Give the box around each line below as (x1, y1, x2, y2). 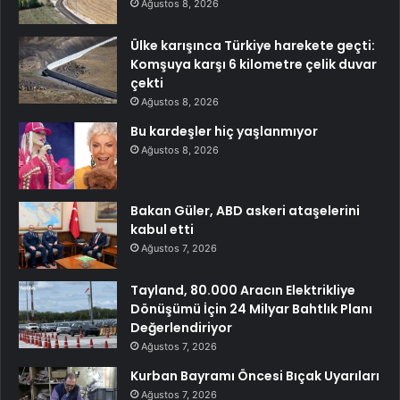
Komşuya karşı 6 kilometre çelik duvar (130, 55, 377, 74)
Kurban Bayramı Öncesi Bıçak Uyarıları (130, 367, 379, 386)
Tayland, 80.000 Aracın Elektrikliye (130, 281, 355, 300)
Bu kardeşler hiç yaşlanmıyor (130, 122, 318, 141)
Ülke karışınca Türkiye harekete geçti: (130, 37, 375, 55)
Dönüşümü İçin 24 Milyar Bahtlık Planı (130, 300, 372, 319)
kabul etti (130, 221, 194, 239)
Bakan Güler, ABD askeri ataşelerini (130, 202, 360, 221)
